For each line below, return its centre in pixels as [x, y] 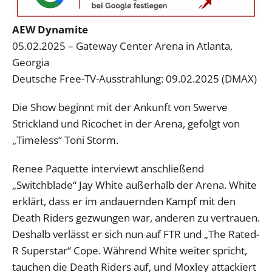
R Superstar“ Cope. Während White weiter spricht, [130, 250]
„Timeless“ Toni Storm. [65, 140]
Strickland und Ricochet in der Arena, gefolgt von [126, 123]
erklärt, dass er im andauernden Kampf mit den [124, 201]
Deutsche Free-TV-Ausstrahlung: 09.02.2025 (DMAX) [134, 78]
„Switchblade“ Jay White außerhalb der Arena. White [134, 185]
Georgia [31, 62]
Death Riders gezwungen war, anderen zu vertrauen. [136, 217]
